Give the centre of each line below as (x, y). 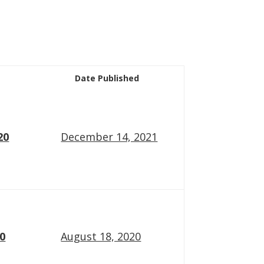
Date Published (107, 78)
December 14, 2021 (109, 137)
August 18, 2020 (101, 237)
